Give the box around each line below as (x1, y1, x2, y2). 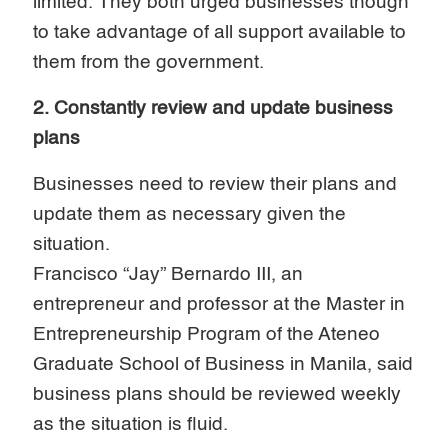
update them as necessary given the (33, 204, 347, 224)
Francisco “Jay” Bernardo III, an (33, 264, 304, 284)
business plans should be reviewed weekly (33, 384, 402, 404)
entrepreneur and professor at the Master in (33, 294, 406, 314)
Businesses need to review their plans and (33, 174, 398, 194)
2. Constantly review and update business (33, 98, 394, 118)
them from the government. (33, 52, 265, 72)
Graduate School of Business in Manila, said (33, 354, 414, 374)
